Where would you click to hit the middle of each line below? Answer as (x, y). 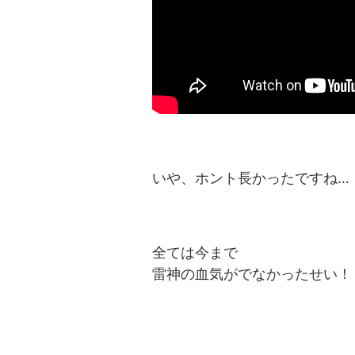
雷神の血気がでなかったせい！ (252, 274)
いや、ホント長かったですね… (251, 178)
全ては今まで (195, 253)
